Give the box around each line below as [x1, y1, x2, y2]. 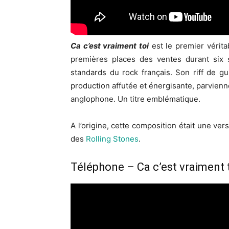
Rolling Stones [86, 133, 139, 144]
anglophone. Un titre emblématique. [71, 94, 200, 104]
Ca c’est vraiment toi [71, 40, 149, 51]
